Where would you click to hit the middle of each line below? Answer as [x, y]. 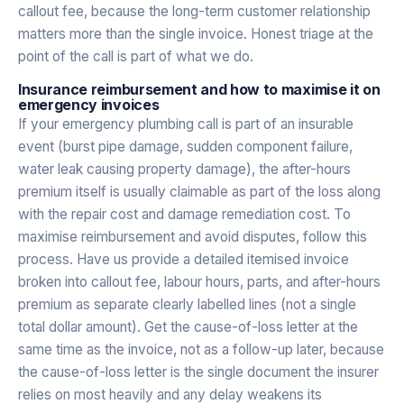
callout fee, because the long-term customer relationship [194, 11]
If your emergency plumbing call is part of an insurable [186, 124]
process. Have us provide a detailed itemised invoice [184, 259]
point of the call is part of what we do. [136, 56]
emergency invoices [89, 104]
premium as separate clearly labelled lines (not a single [187, 304]
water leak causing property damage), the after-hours [184, 169]
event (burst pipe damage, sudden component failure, [185, 146]
